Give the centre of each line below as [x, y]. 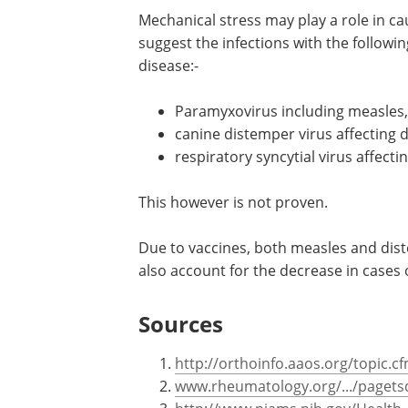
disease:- [168, 66]
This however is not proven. [233, 202]
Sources [181, 324]
